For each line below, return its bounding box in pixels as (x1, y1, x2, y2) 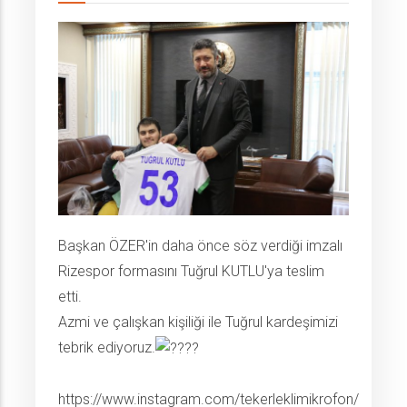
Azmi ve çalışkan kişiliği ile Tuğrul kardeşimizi (58, 313, 338, 332)
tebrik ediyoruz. (58, 339, 155, 357)
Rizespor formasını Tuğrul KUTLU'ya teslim (58, 263, 324, 281)
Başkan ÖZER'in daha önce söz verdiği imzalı (58, 237, 342, 255)
